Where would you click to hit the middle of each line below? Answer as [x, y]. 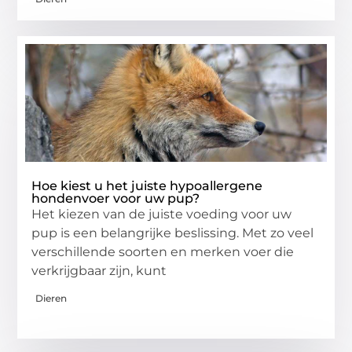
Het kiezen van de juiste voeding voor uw [162, 214]
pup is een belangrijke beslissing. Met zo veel [173, 233]
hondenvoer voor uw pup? [116, 199]
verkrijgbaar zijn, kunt [99, 271]
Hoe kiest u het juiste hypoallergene [147, 186]
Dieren [51, 299]
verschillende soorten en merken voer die [163, 252]
